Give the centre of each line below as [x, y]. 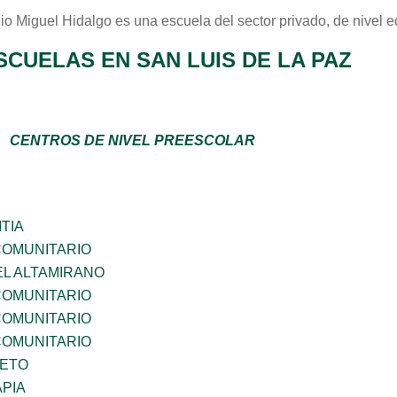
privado [303, 21]
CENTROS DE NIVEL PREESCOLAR [132, 140]
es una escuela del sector [195, 21]
